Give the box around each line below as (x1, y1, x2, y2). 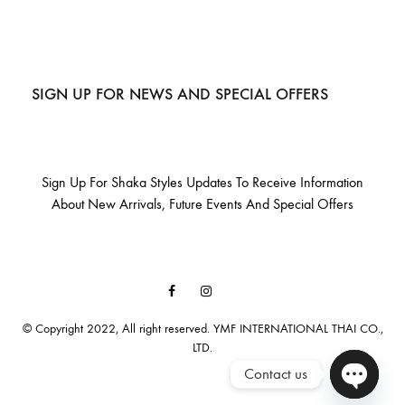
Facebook (174, 282, 222, 298)
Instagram (211, 282, 259, 298)
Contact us (244, 364, 307, 383)
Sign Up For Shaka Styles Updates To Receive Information (42, 173, 363, 191)
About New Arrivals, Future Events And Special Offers (52, 194, 353, 212)
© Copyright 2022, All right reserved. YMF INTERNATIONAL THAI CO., (22, 320, 383, 336)
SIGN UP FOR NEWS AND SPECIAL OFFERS (32, 83, 328, 104)
